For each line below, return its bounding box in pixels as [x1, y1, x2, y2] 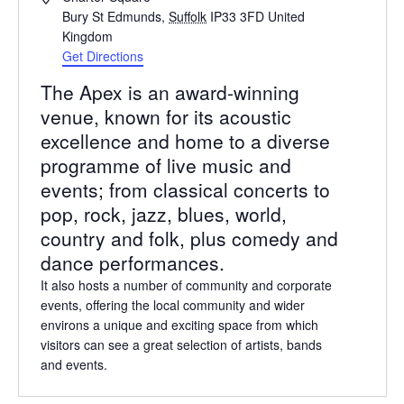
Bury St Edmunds [62, 7, 162, 26]
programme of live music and [40, 151, 291, 179]
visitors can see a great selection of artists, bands [40, 335, 322, 354]
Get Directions [62, 47, 144, 66]
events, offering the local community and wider [40, 296, 305, 315]
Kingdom [62, 27, 114, 46]
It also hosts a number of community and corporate [40, 276, 332, 295]
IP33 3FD [210, 7, 265, 26]
